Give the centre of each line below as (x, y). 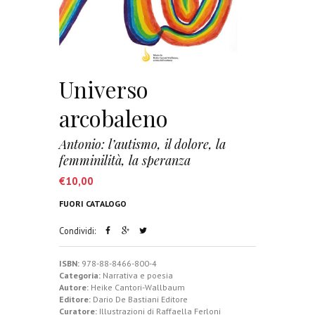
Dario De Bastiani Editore (139, 300)
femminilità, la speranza (125, 160)
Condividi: (77, 230)
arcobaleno (114, 118)
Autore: (74, 288)
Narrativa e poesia (138, 276)
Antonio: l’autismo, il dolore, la (142, 144)
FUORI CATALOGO (93, 203)
